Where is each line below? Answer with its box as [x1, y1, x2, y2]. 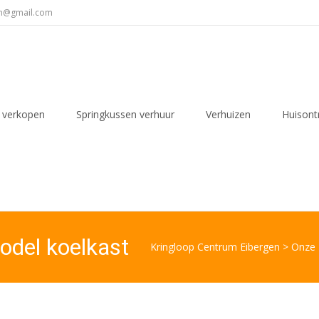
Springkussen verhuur [76, 108, 174, 121]
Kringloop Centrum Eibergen [150, 240, 280, 253]
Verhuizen [206, 108, 251, 121]
